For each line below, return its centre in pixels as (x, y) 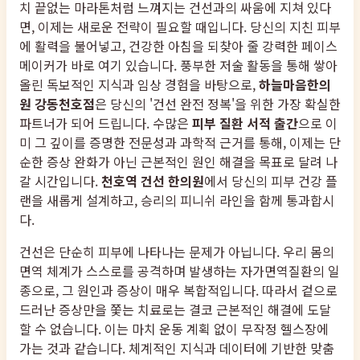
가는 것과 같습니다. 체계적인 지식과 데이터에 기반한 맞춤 (177, 348)
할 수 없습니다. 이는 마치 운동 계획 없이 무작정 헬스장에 (174, 329)
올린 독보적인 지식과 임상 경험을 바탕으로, (139, 85)
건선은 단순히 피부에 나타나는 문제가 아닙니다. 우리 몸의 (177, 252)
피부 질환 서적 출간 (245, 123)
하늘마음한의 (295, 85)
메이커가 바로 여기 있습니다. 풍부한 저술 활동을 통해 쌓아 (178, 65)
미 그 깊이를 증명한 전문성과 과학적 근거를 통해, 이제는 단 (180, 143)
